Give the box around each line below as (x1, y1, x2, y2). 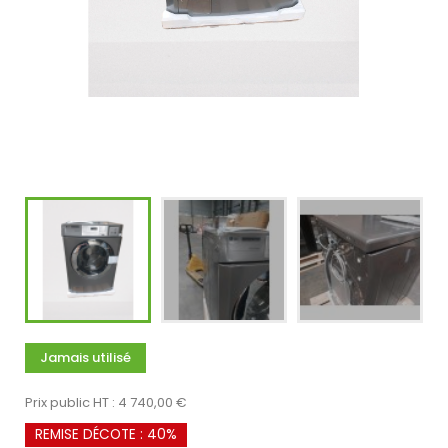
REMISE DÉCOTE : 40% (35, 424, 177, 444)
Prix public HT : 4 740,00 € (25, 392, 187, 412)
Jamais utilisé (40, 347, 131, 367)
